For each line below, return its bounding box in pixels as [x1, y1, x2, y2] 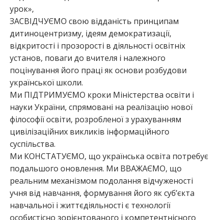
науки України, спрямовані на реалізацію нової [10, 102, 192, 113]
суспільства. [10, 138, 55, 150]
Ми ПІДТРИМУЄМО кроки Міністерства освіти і [10, 89, 194, 101]
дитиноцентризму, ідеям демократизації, [10, 28, 171, 39]
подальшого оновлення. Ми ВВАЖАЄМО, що [10, 163, 182, 174]
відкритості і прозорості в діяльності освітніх [10, 40, 185, 52]
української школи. [10, 77, 83, 88]
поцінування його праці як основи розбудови [10, 65, 187, 76]
